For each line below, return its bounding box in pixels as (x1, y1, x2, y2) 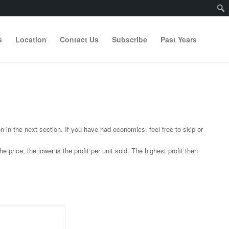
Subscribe (112, 34, 147, 44)
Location (15, 34, 47, 44)
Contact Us (60, 34, 99, 44)
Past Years (161, 34, 197, 44)
